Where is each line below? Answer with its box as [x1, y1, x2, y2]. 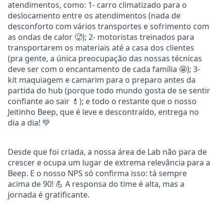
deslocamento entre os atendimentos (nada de [8, 10, 181, 21]
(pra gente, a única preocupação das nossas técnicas [8, 53, 202, 64]
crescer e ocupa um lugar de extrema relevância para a [8, 157, 210, 168]
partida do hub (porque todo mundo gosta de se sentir [8, 85, 210, 96]
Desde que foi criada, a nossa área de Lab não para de [8, 146, 207, 157]
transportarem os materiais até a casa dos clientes [8, 42, 194, 53]
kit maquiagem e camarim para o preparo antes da [8, 74, 196, 85]
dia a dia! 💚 [8, 117, 50, 128]
